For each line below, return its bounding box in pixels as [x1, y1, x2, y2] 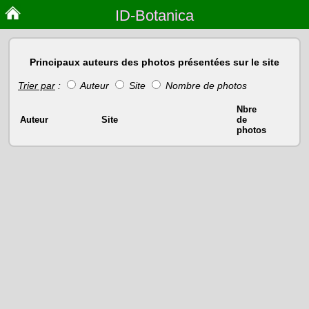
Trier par [18, 79, 55, 91]
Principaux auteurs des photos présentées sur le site [30, 57, 279, 68]
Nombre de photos [163, 79, 247, 91]
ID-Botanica [115, 7, 194, 24]
